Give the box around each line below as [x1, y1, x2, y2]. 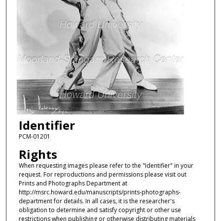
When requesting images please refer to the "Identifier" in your [18, 161, 193, 170]
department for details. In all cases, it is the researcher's [18, 196, 175, 205]
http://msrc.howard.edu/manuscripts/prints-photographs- [18, 187, 181, 196]
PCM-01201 [18, 132, 50, 141]
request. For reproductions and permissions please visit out [18, 170, 186, 179]
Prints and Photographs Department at [18, 179, 127, 187]
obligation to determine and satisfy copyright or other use [18, 205, 181, 214]
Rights [18, 146, 57, 162]
